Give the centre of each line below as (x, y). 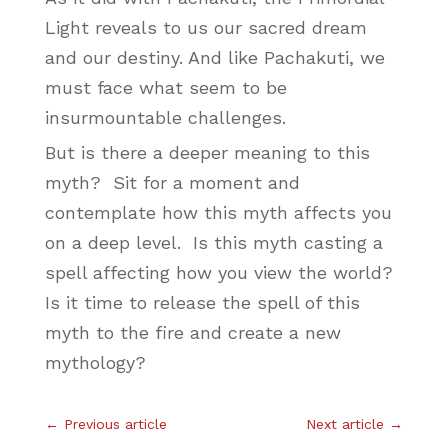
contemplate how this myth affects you (218, 212)
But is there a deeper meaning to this (207, 152)
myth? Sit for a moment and (172, 182)
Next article (345, 423)
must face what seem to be (165, 87)
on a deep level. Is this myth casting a (213, 242)
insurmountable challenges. (165, 117)
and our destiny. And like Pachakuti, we (214, 57)
